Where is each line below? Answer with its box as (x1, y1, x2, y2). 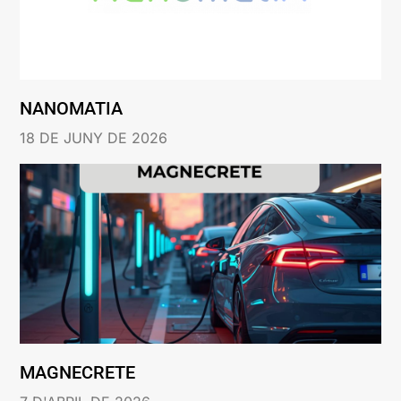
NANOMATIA (20, 97, 124, 119)
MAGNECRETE (20, 362, 136, 384)
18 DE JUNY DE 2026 (20, 128, 168, 147)
